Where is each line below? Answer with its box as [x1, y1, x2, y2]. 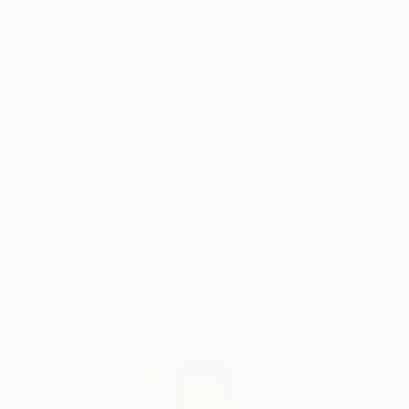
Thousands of [65, 127, 158, 143]
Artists [273, 227, 318, 244]
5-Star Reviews [63, 147, 164, 163]
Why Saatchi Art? [119, 59, 290, 84]
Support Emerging [236, 207, 354, 224]
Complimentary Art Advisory [65, 321, 344, 346]
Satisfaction [72, 207, 155, 224]
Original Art [257, 147, 333, 163]
